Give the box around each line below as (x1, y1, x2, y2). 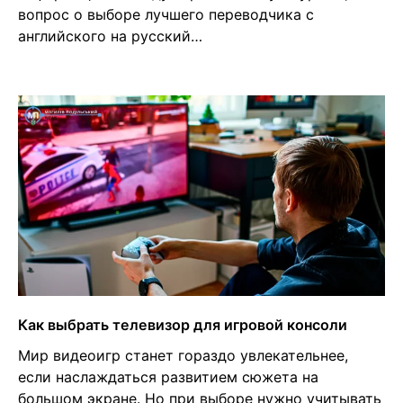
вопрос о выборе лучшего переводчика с (18, 5, 314, 24)
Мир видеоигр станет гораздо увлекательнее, (18, 345, 348, 364)
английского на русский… (18, 27, 202, 46)
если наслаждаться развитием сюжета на (18, 367, 318, 386)
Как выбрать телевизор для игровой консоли (18, 315, 347, 334)
